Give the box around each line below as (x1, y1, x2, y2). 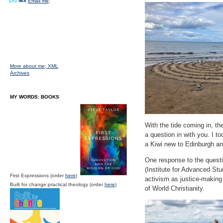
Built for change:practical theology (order (10, 182, 105, 187)
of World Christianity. (145, 185, 205, 192)
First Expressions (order (10, 173, 65, 178)
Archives (10, 70, 29, 76)
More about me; (10, 63, 48, 69)
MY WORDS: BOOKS (10, 94, 59, 100)
